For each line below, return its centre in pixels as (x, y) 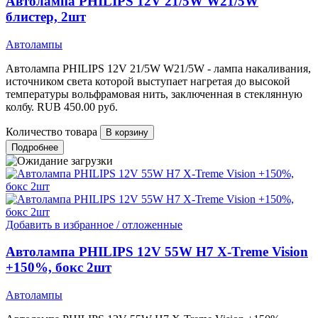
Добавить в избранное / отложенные (94, 224)
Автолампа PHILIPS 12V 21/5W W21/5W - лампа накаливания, (158, 68)
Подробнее (35, 147)
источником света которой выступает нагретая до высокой (148, 81)
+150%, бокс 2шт (59, 268)
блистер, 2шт (46, 16)
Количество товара (51, 131)
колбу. (20, 106)
